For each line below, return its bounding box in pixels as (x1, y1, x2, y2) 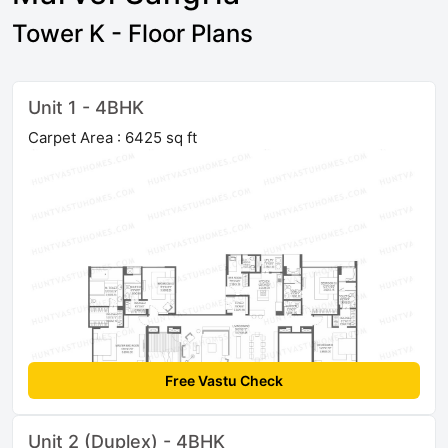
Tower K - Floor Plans (12, 19, 253, 49)
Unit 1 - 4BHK (28, 97, 144, 119)
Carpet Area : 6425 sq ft (28, 128, 197, 148)
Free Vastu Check (165, 372, 283, 390)
